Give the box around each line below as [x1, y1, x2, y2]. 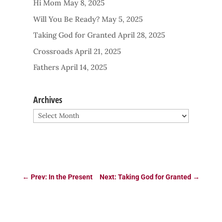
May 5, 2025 [102, 14, 143, 24]
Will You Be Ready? [33, 14, 100, 24]
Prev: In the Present [30, 172, 93, 181]
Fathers [33, 62, 59, 72]
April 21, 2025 [75, 46, 121, 56]
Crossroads [33, 46, 73, 56]
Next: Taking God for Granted [100, 172, 192, 181]
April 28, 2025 [118, 30, 166, 40]
